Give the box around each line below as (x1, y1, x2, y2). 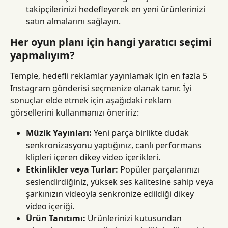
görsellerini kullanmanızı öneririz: (10, 107, 139, 119)
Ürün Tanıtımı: (26, 213, 85, 224)
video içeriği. (26, 201, 74, 212)
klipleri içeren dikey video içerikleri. (26, 152, 160, 163)
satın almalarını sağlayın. (26, 16, 121, 27)
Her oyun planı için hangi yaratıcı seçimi (10, 35, 214, 49)
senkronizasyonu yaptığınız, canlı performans (26, 139, 204, 151)
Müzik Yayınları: (26, 127, 92, 139)
